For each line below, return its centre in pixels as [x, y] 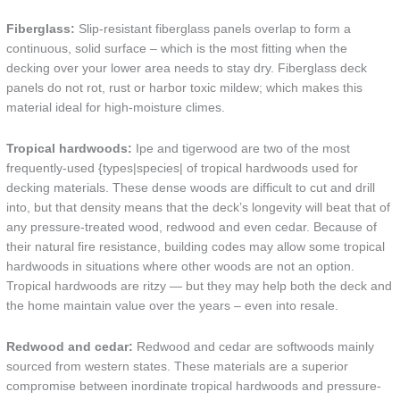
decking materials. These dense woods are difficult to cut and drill [191, 188]
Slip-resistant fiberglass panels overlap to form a [213, 29]
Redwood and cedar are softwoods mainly [254, 346]
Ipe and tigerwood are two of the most [242, 149]
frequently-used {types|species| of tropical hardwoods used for [183, 168]
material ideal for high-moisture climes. [116, 108]
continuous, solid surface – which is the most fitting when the [177, 49]
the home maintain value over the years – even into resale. [173, 306]
